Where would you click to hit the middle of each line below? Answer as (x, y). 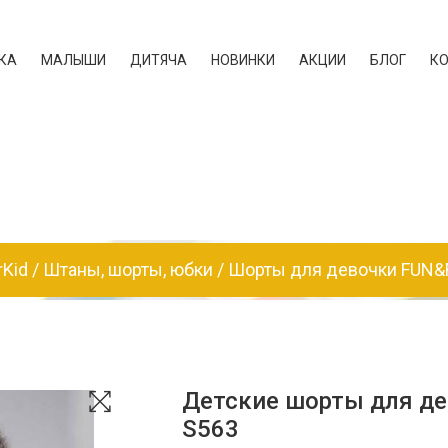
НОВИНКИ (242, 60)
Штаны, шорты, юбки (127, 269)
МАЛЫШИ (73, 60)
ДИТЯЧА (158, 60)
